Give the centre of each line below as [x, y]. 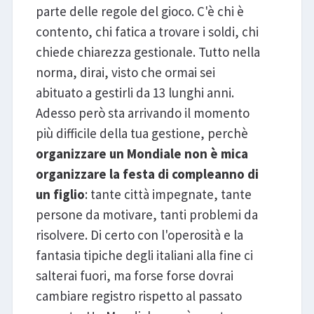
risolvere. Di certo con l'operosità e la [139, 235]
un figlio [60, 194]
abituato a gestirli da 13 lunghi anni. [135, 93]
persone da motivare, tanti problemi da [146, 215]
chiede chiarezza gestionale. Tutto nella [148, 52]
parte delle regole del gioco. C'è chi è [139, 12]
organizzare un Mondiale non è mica [142, 154]
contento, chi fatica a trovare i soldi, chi [147, 32]
